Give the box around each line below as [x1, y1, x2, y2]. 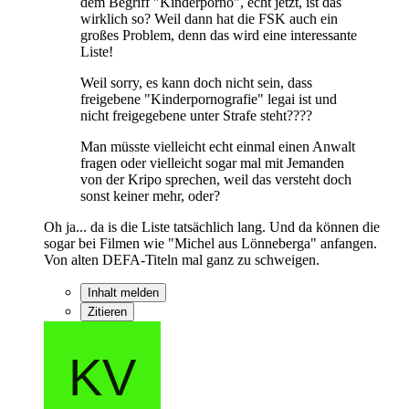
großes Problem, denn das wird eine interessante [80, 26, 357, 43]
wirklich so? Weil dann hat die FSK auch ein [80, 10, 338, 26]
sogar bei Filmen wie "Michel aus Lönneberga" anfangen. [44, 235, 377, 251]
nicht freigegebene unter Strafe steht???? [80, 107, 312, 123]
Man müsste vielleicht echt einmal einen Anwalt [80, 138, 355, 154]
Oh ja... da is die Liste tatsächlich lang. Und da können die [44, 218, 380, 235]
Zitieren [88, 304, 127, 319]
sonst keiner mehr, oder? [80, 187, 220, 204]
